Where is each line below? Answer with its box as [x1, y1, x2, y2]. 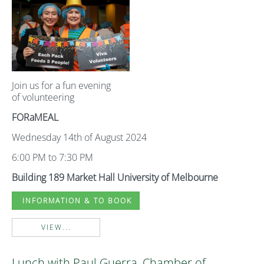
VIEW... [41, 222, 71, 232]
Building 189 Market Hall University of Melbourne [12, 171, 218, 184]
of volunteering [12, 91, 74, 104]
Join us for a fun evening [12, 79, 113, 92]
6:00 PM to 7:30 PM [12, 151, 93, 164]
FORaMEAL [12, 111, 58, 124]
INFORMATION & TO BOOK [19, 196, 132, 206]
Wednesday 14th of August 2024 [12, 131, 147, 144]
